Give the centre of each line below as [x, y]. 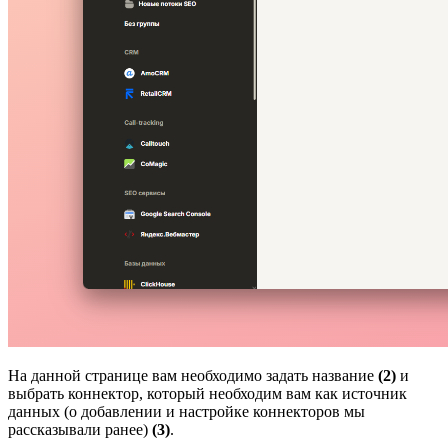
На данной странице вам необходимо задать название [193, 375]
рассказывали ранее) [80, 429]
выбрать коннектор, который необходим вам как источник [207, 393]
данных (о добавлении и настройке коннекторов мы [186, 411]
